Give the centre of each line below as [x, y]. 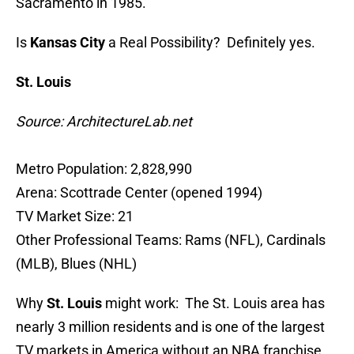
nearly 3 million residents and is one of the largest [170, 327]
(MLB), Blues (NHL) [76, 264]
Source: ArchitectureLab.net [104, 122]
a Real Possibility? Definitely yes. [212, 43]
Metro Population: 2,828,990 [104, 169]
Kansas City [69, 43]
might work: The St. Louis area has [215, 303]
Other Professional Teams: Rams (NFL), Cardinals [171, 240]
